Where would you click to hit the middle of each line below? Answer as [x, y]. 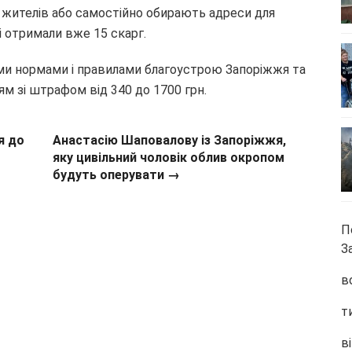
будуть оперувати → [117, 174]
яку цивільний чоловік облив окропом [169, 157]
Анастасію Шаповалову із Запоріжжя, [170, 140]
